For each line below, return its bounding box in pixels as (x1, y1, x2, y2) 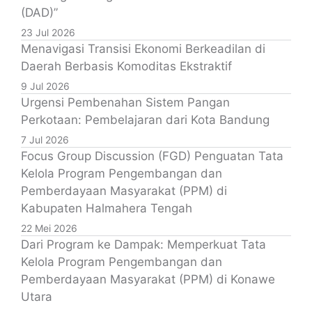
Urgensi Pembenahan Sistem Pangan (21, 95, 230, 109)
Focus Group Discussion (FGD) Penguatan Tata (21, 148, 283, 163)
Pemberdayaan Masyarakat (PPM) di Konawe (21, 272, 275, 286)
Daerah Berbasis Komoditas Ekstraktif (21, 58, 232, 73)
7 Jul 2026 (21, 133, 69, 146)
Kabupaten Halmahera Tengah (21, 201, 192, 215)
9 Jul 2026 (21, 79, 70, 92)
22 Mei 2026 (21, 221, 77, 234)
